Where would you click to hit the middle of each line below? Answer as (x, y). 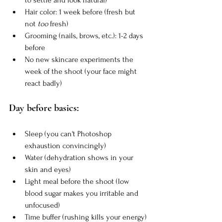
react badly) (43, 83)
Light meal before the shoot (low (78, 181)
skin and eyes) (48, 169)
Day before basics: (44, 108)
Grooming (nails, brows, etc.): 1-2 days (85, 35)
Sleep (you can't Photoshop (69, 134)
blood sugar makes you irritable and (83, 193)
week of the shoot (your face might (82, 71)
